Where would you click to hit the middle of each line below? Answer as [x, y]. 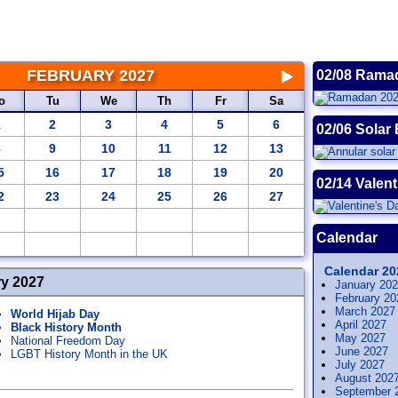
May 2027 [360, 338]
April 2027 [361, 325]
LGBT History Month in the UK [89, 354]
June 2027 [362, 351]
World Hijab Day [55, 314]
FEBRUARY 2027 [91, 76]
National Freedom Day [68, 341]
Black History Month [66, 327]
